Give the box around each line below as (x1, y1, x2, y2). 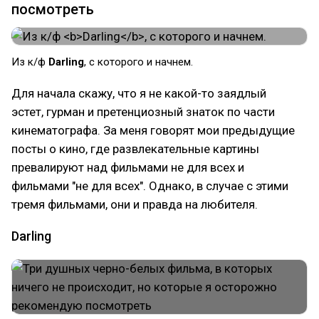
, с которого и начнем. (84, 56, 193, 68)
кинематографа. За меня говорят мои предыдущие (11, 123, 295, 137)
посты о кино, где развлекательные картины (11, 142, 259, 156)
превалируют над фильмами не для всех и (11, 160, 244, 174)
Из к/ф (11, 56, 48, 68)
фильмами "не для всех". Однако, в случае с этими (11, 179, 288, 193)
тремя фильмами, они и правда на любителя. (11, 197, 258, 211)
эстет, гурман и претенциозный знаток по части (11, 105, 275, 119)
